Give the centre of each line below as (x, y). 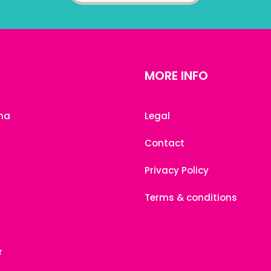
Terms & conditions (191, 198)
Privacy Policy (177, 170)
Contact (165, 143)
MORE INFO (176, 76)
